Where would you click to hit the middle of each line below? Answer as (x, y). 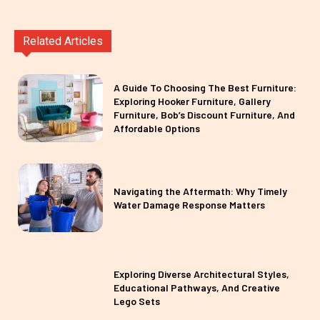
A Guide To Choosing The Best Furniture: (205, 88)
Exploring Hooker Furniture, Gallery (192, 101)
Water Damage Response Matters (190, 204)
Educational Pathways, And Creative (197, 287)
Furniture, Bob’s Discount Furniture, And (205, 115)
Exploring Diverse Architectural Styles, (202, 274)
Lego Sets (137, 301)
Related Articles (63, 41)
